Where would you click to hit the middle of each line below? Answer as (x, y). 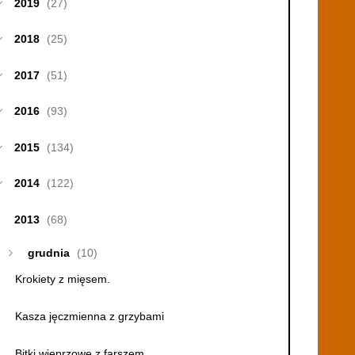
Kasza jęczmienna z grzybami (89, 316)
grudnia (48, 252)
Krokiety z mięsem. (62, 279)
